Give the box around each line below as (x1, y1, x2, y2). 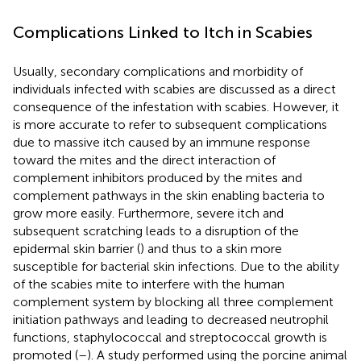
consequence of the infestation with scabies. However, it (13, 98, 339, 114)
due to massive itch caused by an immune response (13, 134, 310, 150)
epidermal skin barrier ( (13, 240, 140, 256)
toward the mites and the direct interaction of (13, 151, 276, 168)
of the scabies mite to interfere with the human (13, 276, 284, 292)
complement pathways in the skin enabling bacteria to (13, 187, 325, 203)
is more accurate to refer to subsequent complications (13, 116, 327, 132)
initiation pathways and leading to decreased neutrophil (13, 311, 329, 327)
